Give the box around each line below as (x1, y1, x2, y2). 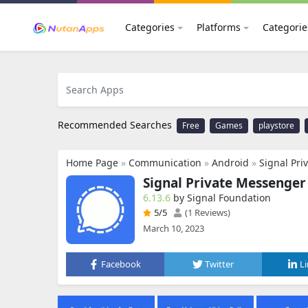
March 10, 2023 (143, 222, 204, 234)
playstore (258, 120, 294, 131)
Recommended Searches (58, 118, 172, 131)
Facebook (101, 258, 142, 270)
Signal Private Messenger (143, 174, 306, 192)
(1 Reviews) (183, 206, 230, 219)
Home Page (66, 156, 118, 169)
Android (212, 156, 249, 169)
